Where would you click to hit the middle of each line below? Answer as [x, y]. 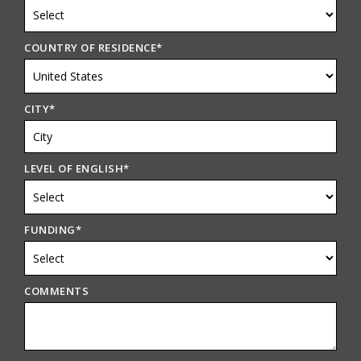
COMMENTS [57, 291]
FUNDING [50, 230]
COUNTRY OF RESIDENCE [91, 48]
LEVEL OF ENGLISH [74, 169]
